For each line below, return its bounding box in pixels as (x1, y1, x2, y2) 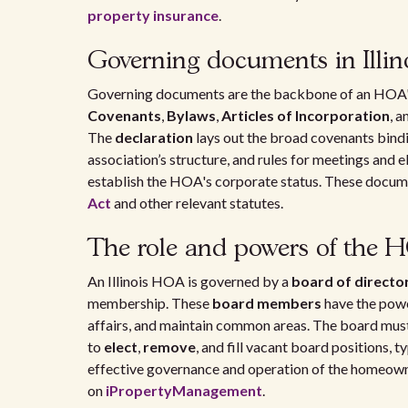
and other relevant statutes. (111, 194, 283, 211)
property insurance (87, 6, 219, 24)
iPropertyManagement (106, 382, 262, 399)
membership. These (87, 294, 212, 311)
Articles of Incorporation (221, 107, 390, 124)
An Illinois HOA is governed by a (87, 272, 291, 290)
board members (212, 294, 321, 311)
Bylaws (167, 107, 216, 124)
